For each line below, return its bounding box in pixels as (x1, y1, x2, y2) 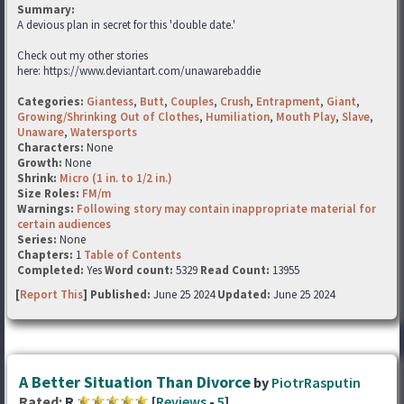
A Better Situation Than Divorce (19, 372, 251, 392)
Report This (20, 287, 83, 302)
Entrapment (256, 94, 320, 109)
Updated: (217, 287, 271, 302)
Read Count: (200, 262, 270, 278)
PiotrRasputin (271, 373, 361, 391)
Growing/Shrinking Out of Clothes (17, 109, 199, 124)
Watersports (70, 124, 137, 140)
